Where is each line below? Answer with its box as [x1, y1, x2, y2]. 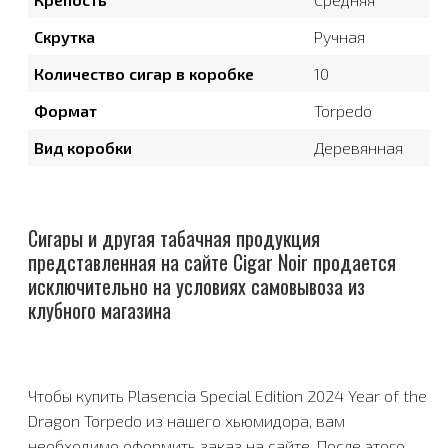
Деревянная [314, 138, 403, 158]
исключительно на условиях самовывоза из [28, 271, 365, 302]
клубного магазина [28, 295, 171, 326]
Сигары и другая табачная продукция [28, 223, 320, 254]
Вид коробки [34, 138, 132, 158]
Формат [34, 101, 97, 121]
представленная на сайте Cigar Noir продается [28, 247, 396, 278]
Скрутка [34, 27, 95, 47]
